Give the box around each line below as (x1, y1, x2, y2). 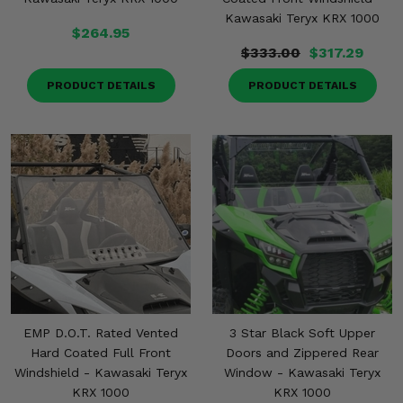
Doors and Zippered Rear (226, 345, 379, 360)
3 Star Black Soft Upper (229, 326, 375, 340)
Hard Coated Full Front (31, 345, 171, 360)
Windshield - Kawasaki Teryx (14, 365, 187, 380)
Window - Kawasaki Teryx (224, 365, 381, 380)
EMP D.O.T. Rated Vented (23, 326, 178, 340)
